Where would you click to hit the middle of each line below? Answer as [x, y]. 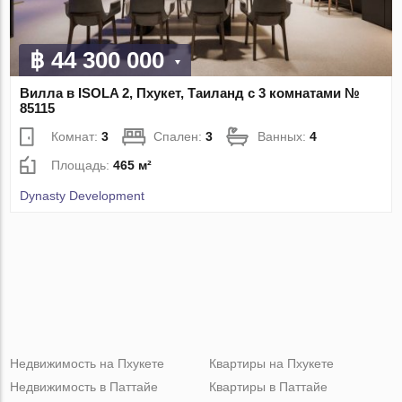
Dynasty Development [83, 195]
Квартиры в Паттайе [268, 386]
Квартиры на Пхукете [271, 363]
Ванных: [284, 136]
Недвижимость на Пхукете [87, 363]
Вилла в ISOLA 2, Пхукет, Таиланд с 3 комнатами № [190, 92]
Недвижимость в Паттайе [84, 386]
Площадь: [83, 165]
